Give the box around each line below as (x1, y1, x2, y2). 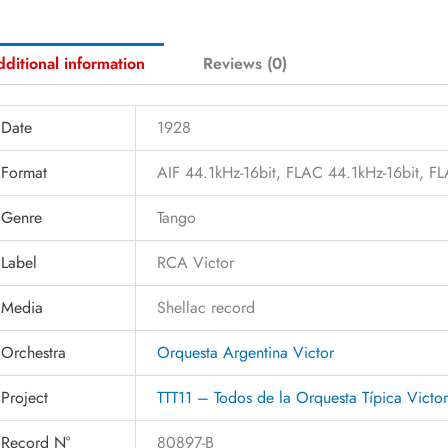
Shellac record (157, 295, 256, 319)
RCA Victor (157, 250, 235, 274)
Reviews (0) (203, 51, 288, 75)
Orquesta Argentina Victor (157, 340, 335, 364)
